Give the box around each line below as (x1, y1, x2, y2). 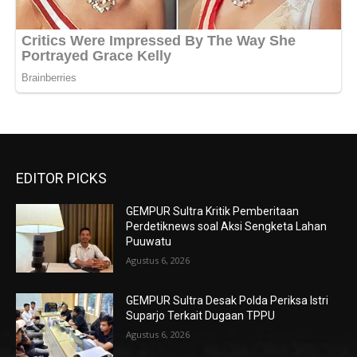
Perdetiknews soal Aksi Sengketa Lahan (126, 220, 328, 233)
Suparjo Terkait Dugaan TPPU (126, 308, 276, 322)
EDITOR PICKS (16, 170, 107, 187)
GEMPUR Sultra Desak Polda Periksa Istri (126, 293, 329, 307)
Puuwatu (126, 235, 172, 249)
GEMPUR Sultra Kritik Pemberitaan (126, 205, 300, 218)
